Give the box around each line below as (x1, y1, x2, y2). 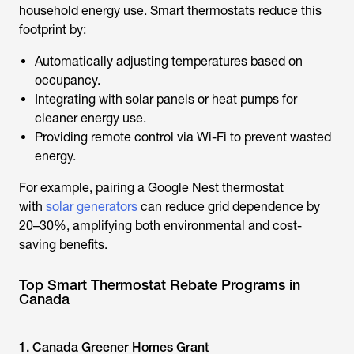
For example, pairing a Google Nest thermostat (19, 180, 284, 195)
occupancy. (35, 73, 100, 88)
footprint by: (19, 22, 86, 37)
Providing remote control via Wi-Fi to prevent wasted (35, 130, 331, 145)
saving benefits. (19, 237, 107, 252)
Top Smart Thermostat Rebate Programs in (19, 277, 300, 293)
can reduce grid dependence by (137, 199, 320, 214)
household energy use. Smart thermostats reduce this (19, 3, 322, 18)
